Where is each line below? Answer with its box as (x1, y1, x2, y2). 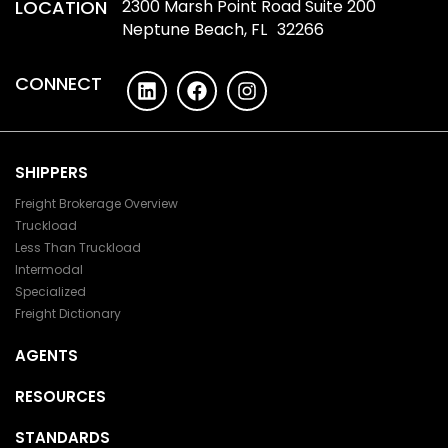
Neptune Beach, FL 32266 (122, 17, 324, 41)
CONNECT (15, 70, 102, 96)
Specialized (15, 282, 86, 300)
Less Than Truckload (15, 238, 141, 256)
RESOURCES (15, 385, 106, 407)
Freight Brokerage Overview (15, 194, 178, 212)
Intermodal (15, 260, 83, 278)
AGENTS (15, 344, 78, 366)
